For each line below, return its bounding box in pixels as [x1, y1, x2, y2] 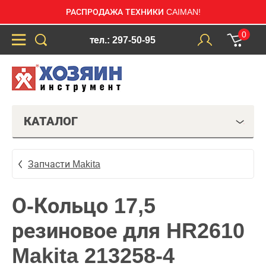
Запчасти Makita [28, 159, 100, 169]
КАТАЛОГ [24, 115, 78, 128]
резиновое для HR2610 [12, 218, 245, 243]
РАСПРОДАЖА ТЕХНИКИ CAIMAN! [65, 7, 201, 17]
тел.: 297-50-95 [89, 34, 156, 45]
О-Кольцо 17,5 [12, 194, 156, 218]
